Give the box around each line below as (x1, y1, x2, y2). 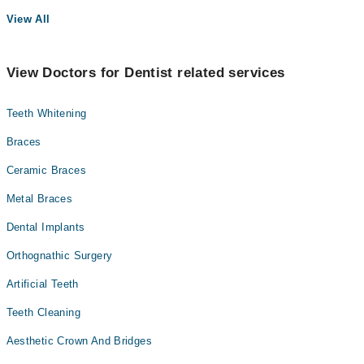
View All (6, 13, 50, 25)
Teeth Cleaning (6, 306, 80, 318)
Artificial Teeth (6, 278, 79, 290)
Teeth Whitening (6, 107, 87, 119)
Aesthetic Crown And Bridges (6, 335, 153, 347)
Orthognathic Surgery (6, 249, 113, 262)
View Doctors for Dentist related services (6, 65, 285, 80)
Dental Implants (6, 221, 85, 233)
